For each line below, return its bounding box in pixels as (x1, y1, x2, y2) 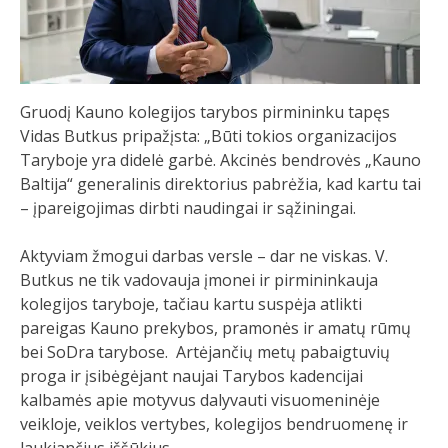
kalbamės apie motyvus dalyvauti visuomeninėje (20, 389, 380, 411)
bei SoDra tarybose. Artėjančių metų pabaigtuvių (20, 341, 390, 363)
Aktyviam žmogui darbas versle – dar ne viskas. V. (20, 245, 388, 267)
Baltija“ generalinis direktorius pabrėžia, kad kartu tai (20, 173, 421, 195)
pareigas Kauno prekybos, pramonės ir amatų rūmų (20, 317, 411, 339)
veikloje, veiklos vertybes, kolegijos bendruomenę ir (20, 413, 408, 435)
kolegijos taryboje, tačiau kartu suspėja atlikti (20, 293, 362, 315)
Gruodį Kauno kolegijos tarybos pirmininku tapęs (20, 101, 390, 123)
